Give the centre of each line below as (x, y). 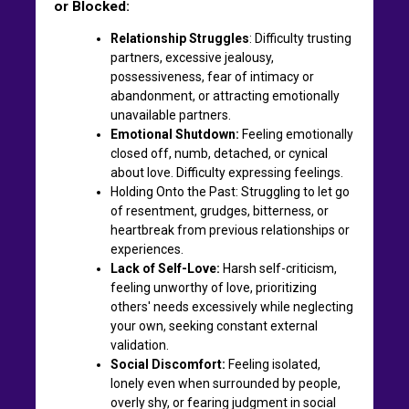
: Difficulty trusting (300, 38)
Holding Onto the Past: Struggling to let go (230, 191)
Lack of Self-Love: (165, 268)
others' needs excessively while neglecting (232, 306)
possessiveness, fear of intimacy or (212, 76)
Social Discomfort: (168, 364)
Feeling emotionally (296, 134)
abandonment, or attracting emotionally (225, 95)
